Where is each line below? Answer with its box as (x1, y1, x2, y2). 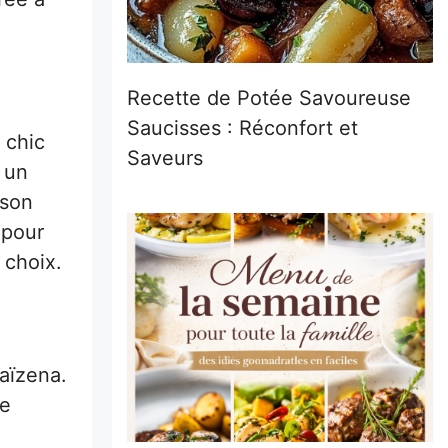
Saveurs (127, 145, 203, 170)
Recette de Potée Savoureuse (127, 85, 411, 110)
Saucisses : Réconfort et (127, 115, 358, 140)
